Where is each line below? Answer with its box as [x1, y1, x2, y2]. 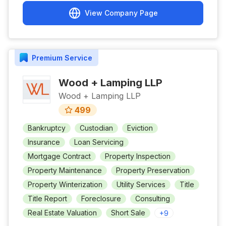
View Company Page [84, 9, 158, 17]
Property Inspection [105, 152, 171, 160]
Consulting [135, 194, 170, 203]
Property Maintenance [28, 166, 102, 175]
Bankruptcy [28, 124, 66, 132]
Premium [32, 53, 63, 62]
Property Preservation [116, 166, 190, 175]
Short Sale [111, 208, 145, 217]
